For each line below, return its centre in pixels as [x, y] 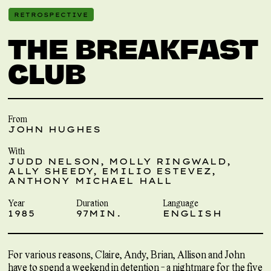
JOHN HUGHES [55, 129]
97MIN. [99, 213]
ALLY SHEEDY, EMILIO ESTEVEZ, [112, 171]
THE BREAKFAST [133, 47]
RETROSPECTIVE [51, 15]
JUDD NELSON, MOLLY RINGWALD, [120, 162]
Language [180, 203]
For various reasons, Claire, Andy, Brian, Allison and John [127, 254]
